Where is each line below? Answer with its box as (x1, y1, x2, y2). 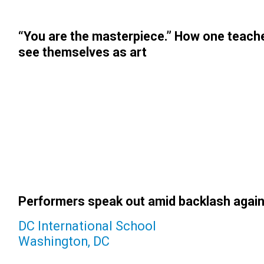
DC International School (18, 218, 156, 233)
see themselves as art (18, 45, 147, 60)
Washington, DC (18, 233, 110, 249)
